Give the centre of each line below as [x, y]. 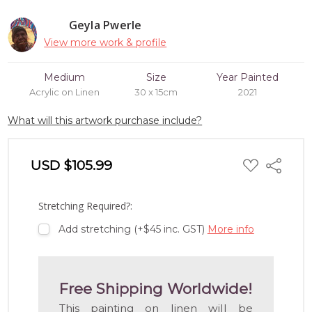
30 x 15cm [156, 92]
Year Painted [248, 77]
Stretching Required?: [86, 205]
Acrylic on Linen [64, 92]
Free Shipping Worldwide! [156, 289]
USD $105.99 [72, 165]
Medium [64, 77]
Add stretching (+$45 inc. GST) [133, 229]
